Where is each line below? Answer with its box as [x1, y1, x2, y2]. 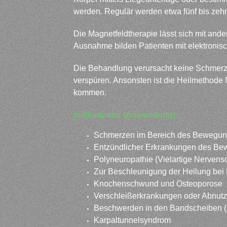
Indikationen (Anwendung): [73, 110, 178, 119]
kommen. [73, 88, 106, 97]
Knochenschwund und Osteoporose [94, 179, 222, 188]
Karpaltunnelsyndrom [94, 216, 171, 224]
